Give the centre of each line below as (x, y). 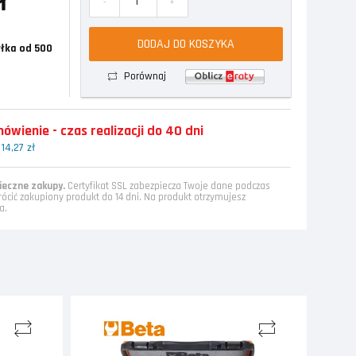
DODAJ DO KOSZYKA (186, 44)
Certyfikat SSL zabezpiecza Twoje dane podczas (167, 186)
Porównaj (145, 76)
